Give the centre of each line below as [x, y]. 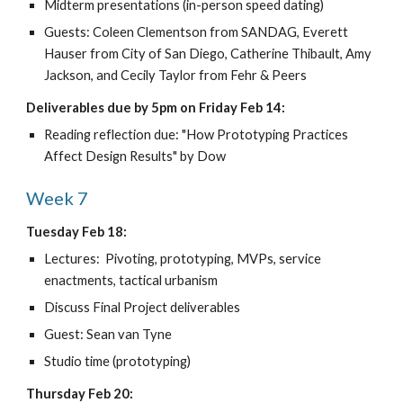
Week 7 [58, 198]
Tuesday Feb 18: [77, 232]
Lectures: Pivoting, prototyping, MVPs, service [183, 259]
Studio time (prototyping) [118, 361]
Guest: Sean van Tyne [110, 334]
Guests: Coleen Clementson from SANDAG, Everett [197, 32]
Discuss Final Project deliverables [143, 307]
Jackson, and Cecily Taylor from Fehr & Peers [176, 75]
